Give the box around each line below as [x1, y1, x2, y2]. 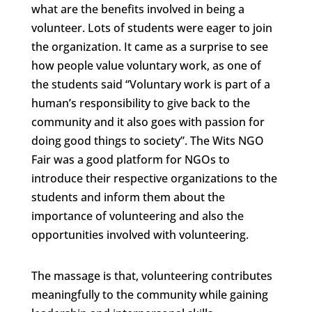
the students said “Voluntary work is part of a [31, 77, 270, 92]
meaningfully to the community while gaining [31, 287, 268, 302]
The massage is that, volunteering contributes [31, 268, 272, 283]
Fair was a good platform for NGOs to [31, 152, 230, 167]
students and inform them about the [31, 189, 225, 205]
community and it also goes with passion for [31, 114, 265, 130]
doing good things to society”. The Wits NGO [31, 133, 264, 148]
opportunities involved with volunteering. [31, 227, 249, 242]
